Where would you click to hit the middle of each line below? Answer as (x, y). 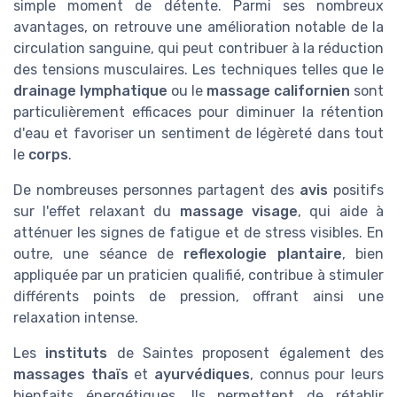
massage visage (238, 212)
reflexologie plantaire (263, 254)
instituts (77, 354)
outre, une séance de (99, 254)
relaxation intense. (76, 318)
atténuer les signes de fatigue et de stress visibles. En (198, 233)
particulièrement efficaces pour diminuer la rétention (198, 113)
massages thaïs (71, 375)
